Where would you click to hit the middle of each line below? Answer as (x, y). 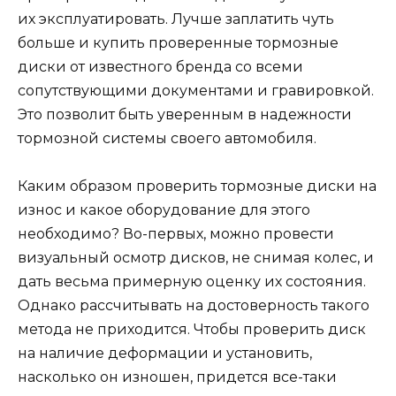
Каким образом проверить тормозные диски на (197, 187)
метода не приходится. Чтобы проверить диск (192, 330)
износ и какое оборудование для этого (164, 210)
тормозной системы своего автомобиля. (167, 139)
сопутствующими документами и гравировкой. (196, 91)
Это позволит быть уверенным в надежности (185, 115)
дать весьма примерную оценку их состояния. (192, 282)
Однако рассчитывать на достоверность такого (194, 306)
